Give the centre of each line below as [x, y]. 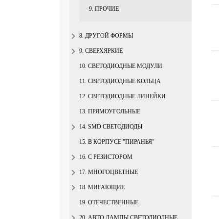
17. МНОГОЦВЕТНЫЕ [109, 172]
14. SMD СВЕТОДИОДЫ [111, 127]
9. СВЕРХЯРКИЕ [101, 51]
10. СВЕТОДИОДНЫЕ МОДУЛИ [121, 66]
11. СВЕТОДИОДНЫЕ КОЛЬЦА [120, 81]
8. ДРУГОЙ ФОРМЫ [106, 36]
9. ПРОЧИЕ [104, 9]
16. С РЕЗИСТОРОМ [106, 157]
